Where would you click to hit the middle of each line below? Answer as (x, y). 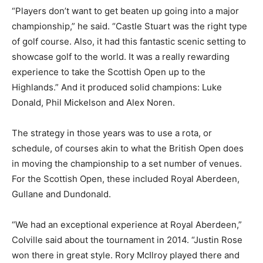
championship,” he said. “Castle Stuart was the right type (129, 26)
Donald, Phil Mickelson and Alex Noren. (93, 102)
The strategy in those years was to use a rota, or (112, 133)
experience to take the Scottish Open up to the (109, 72)
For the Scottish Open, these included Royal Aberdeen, (126, 178)
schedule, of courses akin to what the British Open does (128, 148)
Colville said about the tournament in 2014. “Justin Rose (127, 240)
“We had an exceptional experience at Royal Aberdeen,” (127, 224)
